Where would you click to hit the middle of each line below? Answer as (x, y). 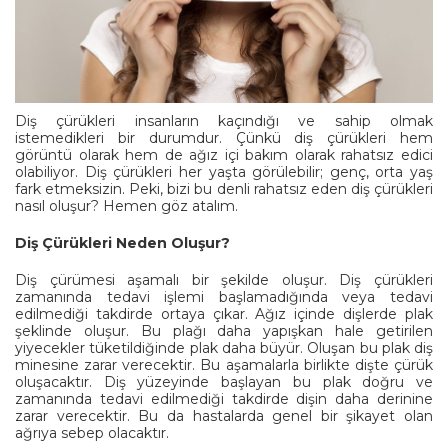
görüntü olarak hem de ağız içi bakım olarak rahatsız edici (224, 154)
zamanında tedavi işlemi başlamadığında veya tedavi (224, 296)
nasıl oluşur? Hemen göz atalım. (126, 205)
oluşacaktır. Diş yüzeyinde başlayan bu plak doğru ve (224, 381)
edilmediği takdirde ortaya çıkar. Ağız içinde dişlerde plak (224, 313)
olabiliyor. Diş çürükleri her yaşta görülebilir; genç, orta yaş (224, 171)
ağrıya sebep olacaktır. (92, 432)
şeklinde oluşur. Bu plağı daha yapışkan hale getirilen (224, 330)
